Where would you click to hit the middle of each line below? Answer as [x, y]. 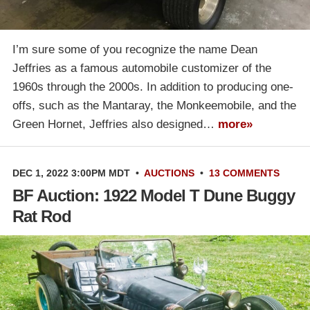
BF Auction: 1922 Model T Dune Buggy [154, 196]
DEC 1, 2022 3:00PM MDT [71, 173]
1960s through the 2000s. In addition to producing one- [153, 87]
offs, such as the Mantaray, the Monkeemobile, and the [154, 106]
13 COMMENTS [244, 173]
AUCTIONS [169, 173]
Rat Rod [42, 217]
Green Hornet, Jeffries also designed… [115, 125]
